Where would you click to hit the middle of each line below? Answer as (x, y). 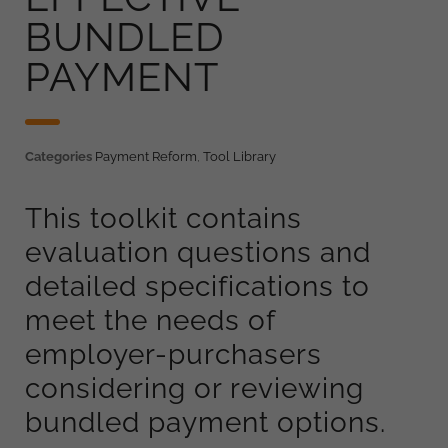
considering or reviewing (194, 388)
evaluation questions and (198, 252)
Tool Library (239, 156)
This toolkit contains (163, 218)
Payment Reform (146, 156)
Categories (58, 156)
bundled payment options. (205, 422)
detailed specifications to (197, 286)
